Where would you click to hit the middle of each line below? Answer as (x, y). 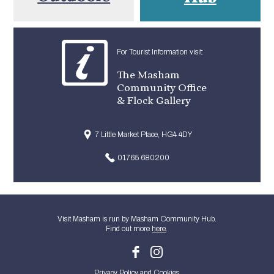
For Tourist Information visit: (160, 52)
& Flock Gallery (154, 100)
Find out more (129, 229)
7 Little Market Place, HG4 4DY (143, 135)
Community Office (161, 87)
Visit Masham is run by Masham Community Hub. (137, 219)
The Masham (148, 75)
